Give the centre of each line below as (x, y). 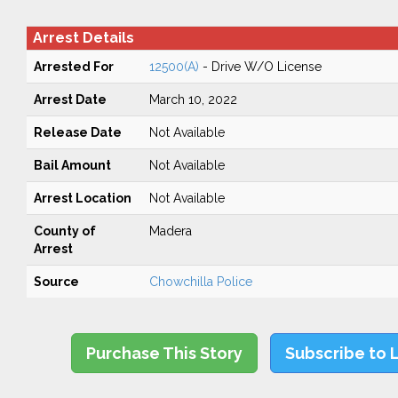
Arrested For (73, 67)
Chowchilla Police (200, 282)
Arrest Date (70, 99)
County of (64, 231)
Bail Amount (72, 165)
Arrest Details (83, 38)
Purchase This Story (165, 353)
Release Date (77, 132)
